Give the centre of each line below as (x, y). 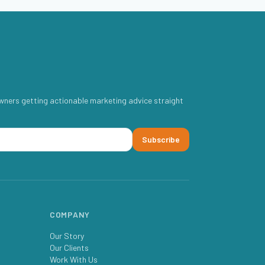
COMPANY (70, 214)
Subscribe (161, 139)
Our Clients (69, 248)
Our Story (67, 236)
